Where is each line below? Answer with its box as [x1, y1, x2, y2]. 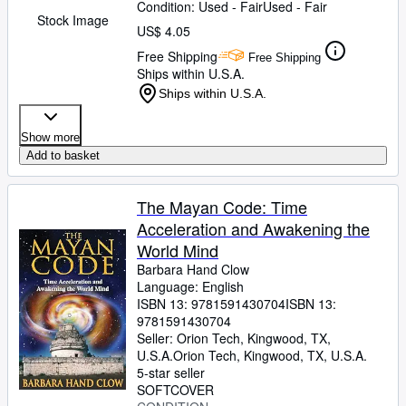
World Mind [137, 238, 218, 262]
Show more [21, 130, 80, 144]
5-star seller [137, 363, 205, 382]
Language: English [137, 277, 244, 295]
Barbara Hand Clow [137, 260, 249, 278]
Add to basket [26, 149, 100, 162]
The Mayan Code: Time [137, 195, 307, 218]
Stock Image [36, 11, 109, 29]
